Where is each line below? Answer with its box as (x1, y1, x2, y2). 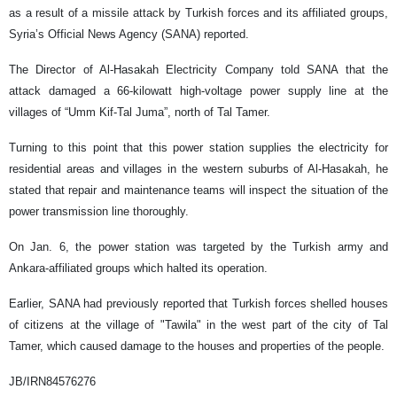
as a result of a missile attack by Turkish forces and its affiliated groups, (9, 6, 388, 19)
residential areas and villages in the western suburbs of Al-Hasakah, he (9, 162, 388, 175)
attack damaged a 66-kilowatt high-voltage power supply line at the (9, 84, 388, 97)
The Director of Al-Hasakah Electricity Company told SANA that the (9, 63, 388, 76)
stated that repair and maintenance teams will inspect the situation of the (9, 183, 388, 197)
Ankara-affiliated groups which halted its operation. (9, 261, 268, 275)
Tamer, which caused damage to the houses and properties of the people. (9, 339, 385, 353)
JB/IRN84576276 (9, 375, 96, 388)
